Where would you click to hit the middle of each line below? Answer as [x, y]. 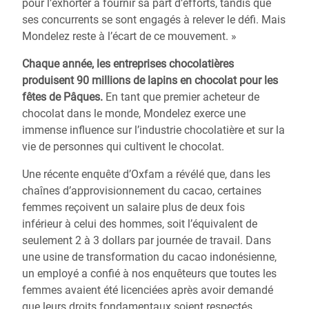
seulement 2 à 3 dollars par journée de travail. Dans [147, 240]
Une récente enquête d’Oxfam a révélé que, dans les [146, 174]
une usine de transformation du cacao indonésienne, [149, 257]
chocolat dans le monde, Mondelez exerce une [134, 113]
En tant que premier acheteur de [181, 97]
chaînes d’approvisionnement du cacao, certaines [142, 191]
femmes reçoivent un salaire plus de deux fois [133, 207]
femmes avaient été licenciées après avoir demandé [148, 290]
